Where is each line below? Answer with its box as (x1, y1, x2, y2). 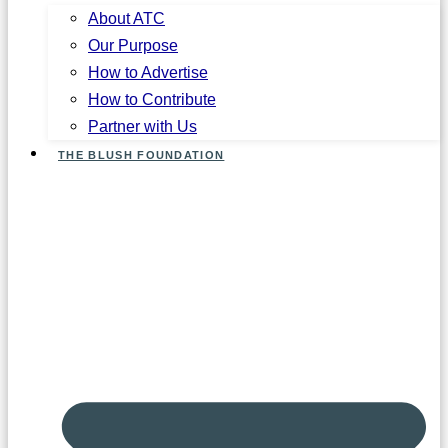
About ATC (88, 8, 165, 27)
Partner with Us (88, 116, 197, 135)
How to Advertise (88, 62, 208, 81)
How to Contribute (88, 89, 216, 108)
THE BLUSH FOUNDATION (58, 148, 225, 161)
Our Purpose (88, 35, 178, 54)
